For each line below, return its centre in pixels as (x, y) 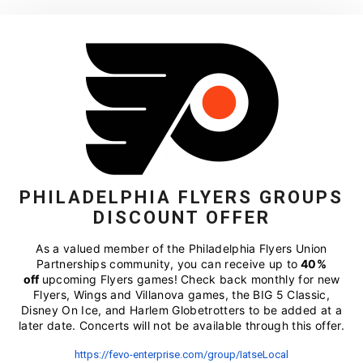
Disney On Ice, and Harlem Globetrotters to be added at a (181, 310)
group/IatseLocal (248, 354)
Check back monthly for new (261, 279)
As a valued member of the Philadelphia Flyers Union (181, 248)
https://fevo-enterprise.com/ (141, 354)
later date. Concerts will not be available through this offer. (181, 325)
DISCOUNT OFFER (181, 218)
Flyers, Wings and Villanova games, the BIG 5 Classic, (181, 295)
